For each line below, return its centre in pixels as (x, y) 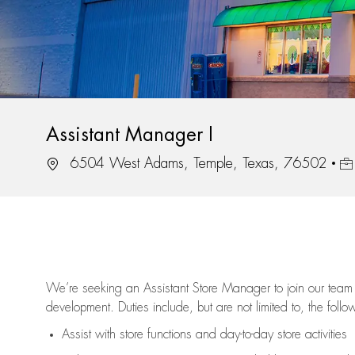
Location (67, 163)
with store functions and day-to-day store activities (219, 335)
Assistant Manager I (130, 135)
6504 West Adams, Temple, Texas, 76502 (196, 164)
